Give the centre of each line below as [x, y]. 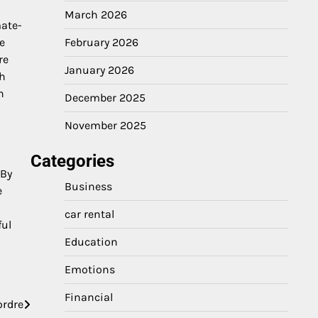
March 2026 [96, 15]
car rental [89, 214]
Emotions [90, 269]
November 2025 [105, 125]
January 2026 [99, 70]
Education [91, 242]
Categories [72, 161]
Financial [89, 297]
